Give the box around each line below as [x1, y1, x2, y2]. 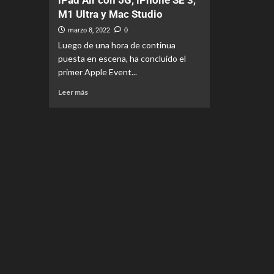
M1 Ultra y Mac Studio [57, 8, 163, 20]
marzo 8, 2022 [67, 26, 110, 34]
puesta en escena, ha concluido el [57, 53, 186, 64]
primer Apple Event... [57, 67, 137, 77]
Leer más [57, 87, 88, 97]
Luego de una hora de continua [57, 40, 176, 50]
